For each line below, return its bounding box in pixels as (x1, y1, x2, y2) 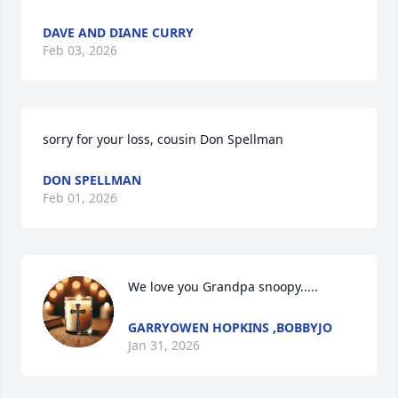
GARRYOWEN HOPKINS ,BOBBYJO (128, 319, 332, 336)
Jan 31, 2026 (128, 337, 200, 354)
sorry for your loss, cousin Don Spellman (43, 131, 283, 147)
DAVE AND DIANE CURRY (43, 24, 194, 41)
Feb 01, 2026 (43, 189, 117, 206)
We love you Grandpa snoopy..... (128, 278, 318, 295)
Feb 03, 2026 (43, 42, 117, 59)
